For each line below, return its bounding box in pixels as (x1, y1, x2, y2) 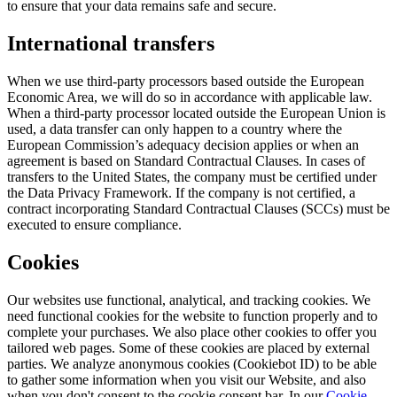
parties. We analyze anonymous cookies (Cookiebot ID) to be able (7, 355, 377, 371)
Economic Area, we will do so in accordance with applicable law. (7, 89, 372, 105)
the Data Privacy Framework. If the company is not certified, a (7, 184, 355, 200)
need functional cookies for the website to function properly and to (7, 307, 378, 323)
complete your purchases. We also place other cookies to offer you (7, 323, 377, 339)
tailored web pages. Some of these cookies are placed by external (7, 339, 370, 355)
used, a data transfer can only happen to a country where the (7, 121, 342, 136)
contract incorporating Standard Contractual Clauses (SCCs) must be (7, 200, 390, 216)
